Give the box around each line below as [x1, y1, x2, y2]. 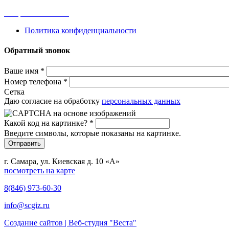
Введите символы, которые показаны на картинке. [4, 129, 181, 138]
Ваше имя [4, 66, 40, 76]
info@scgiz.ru [4, 201, 50, 210]
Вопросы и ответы [4, 8, 69, 17]
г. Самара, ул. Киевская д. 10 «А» [4, 157, 120, 166]
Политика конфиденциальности [25, 26, 136, 35]
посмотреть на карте [4, 166, 75, 175]
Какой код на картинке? [4, 119, 89, 128]
